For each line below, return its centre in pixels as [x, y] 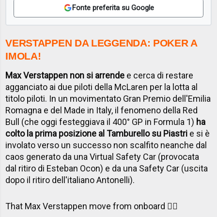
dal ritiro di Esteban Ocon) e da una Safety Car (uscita [107, 169]
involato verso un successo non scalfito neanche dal [106, 145]
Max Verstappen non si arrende [65, 76]
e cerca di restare [159, 76]
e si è [199, 134]
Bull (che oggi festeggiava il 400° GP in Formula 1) [101, 122]
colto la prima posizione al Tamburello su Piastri [97, 134]
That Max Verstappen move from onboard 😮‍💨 [92, 206]
